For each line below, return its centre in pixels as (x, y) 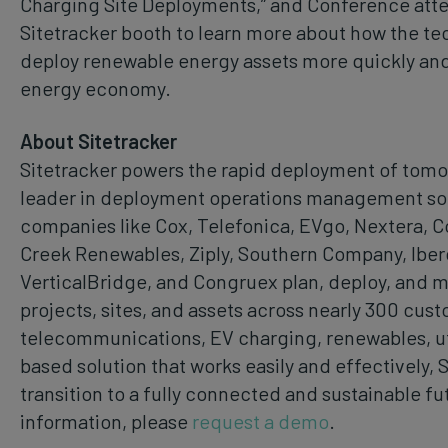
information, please (106, 420)
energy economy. (95, 87)
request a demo (260, 420)
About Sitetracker (98, 140)
